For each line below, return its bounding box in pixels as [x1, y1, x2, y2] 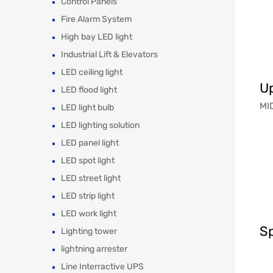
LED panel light [61, 138, 119, 149]
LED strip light [61, 191, 115, 202]
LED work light [61, 208, 116, 219]
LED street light [61, 173, 121, 184]
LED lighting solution [61, 120, 140, 131]
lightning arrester [61, 244, 127, 255]
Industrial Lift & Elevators [61, 49, 158, 60]
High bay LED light [61, 32, 132, 43]
